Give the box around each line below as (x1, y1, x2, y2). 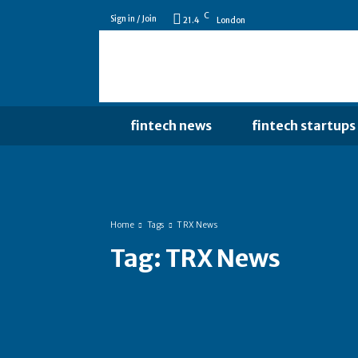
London (217, 14, 245, 26)
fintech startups (252, 117, 356, 133)
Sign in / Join (110, 14, 157, 24)
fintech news (130, 117, 212, 133)
